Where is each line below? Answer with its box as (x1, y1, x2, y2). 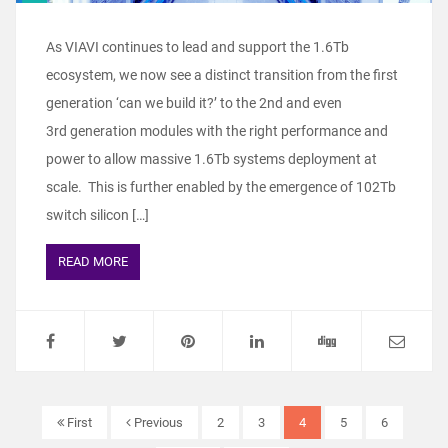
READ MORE (58, 253, 128, 269)
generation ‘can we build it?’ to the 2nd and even (46, 94, 342, 111)
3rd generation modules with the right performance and (46, 122, 388, 139)
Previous (130, 414, 183, 430)
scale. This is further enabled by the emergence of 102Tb (46, 178, 396, 195)
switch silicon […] (46, 206, 149, 223)
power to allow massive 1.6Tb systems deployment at (46, 150, 377, 167)
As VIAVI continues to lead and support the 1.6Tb (46, 38, 349, 55)
